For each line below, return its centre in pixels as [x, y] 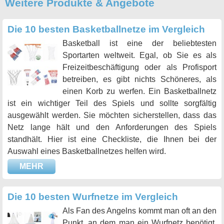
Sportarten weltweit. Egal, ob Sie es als [139, 55]
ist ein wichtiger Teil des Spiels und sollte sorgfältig [112, 103]
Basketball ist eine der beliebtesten [139, 43]
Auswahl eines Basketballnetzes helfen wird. [87, 151]
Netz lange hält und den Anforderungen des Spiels [112, 127]
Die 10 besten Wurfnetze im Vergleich [93, 196]
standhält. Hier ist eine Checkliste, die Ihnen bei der [112, 139]
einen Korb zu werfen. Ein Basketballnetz [139, 91]
